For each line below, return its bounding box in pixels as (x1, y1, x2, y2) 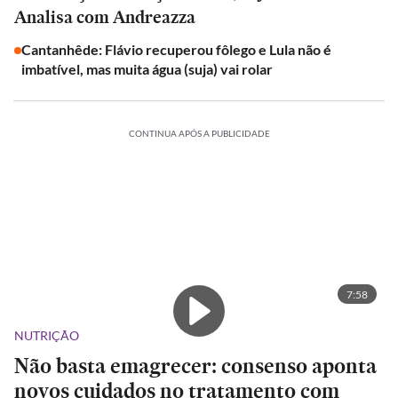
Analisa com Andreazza (14, 4, 195, 29)
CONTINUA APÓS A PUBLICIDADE (128, 128, 270, 139)
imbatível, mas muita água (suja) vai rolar (21, 60, 273, 77)
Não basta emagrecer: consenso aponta (14, 351, 377, 380)
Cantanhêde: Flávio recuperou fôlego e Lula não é (21, 41, 331, 58)
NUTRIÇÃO (14, 328, 79, 343)
